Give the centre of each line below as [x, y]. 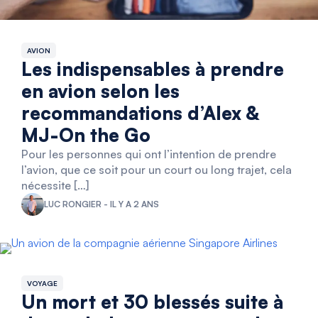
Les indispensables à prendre [153, 68]
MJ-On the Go [86, 135]
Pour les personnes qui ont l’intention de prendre [149, 154]
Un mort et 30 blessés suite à [152, 301]
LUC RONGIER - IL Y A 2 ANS [102, 204]
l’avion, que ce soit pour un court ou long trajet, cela [157, 169]
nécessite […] [55, 185]
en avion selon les [100, 91]
